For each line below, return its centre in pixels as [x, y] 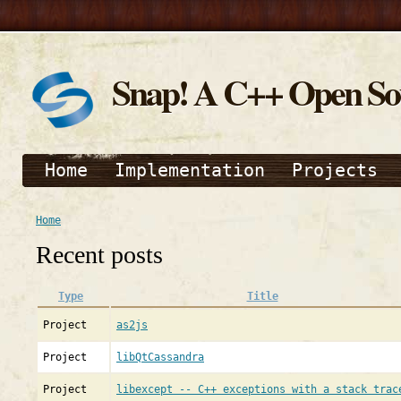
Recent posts [99, 255]
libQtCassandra [160, 357]
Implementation [190, 170]
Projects [335, 170]
